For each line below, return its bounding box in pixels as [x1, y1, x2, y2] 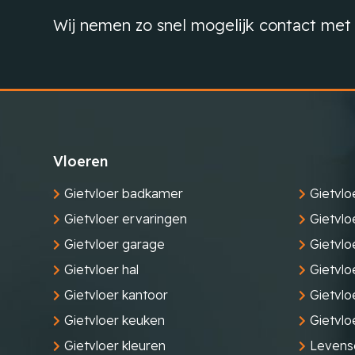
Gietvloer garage [64, 236, 165, 252]
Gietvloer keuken [64, 312, 165, 328]
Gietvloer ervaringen [64, 211, 187, 227]
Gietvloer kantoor [64, 287, 168, 303]
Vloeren [53, 152, 108, 170]
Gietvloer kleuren [64, 338, 166, 353]
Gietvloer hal [64, 261, 139, 277]
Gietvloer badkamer [64, 185, 183, 201]
